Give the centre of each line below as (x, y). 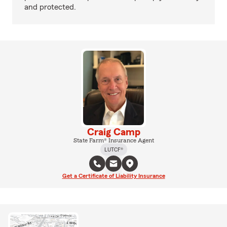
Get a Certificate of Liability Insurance (113, 176)
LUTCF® (113, 149)
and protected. (50, 7)
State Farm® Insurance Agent (113, 140)
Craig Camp (113, 132)
